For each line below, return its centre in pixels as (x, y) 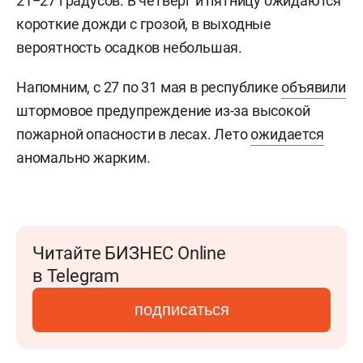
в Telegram (76, 275)
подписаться (181, 309)
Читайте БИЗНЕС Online (129, 253)
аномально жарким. (83, 157)
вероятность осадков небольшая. (130, 47)
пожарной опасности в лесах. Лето (134, 134)
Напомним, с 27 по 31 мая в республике (149, 87)
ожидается (287, 134)
